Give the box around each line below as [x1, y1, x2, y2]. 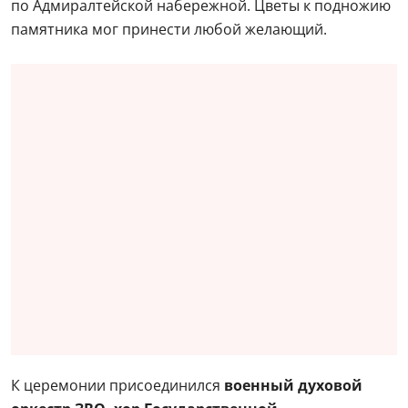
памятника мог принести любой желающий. [11, 19, 327, 40]
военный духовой [224, 375, 362, 396]
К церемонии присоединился [11, 375, 224, 396]
